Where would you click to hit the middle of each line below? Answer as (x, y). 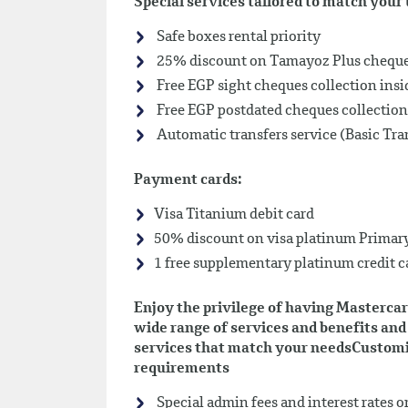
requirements (182, 369)
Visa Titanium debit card (234, 215)
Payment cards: (188, 180)
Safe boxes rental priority (237, 37)
